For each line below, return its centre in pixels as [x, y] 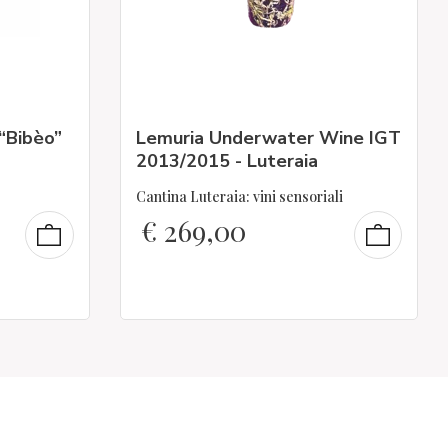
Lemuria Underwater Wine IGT [268, 137]
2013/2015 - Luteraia [226, 160]
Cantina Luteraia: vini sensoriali [239, 196]
